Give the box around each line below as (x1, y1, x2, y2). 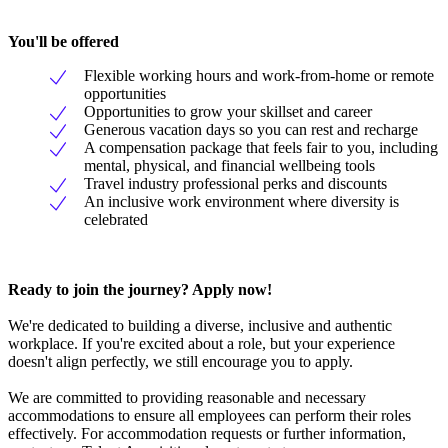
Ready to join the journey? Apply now (8, 281, 267, 299)
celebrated (84, 211, 148, 229)
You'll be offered (8, 33, 119, 51)
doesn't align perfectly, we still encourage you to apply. (8, 353, 353, 371)
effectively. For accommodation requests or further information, (8, 425, 406, 443)
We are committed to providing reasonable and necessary (8, 389, 366, 407)
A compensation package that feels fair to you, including (84, 139, 438, 157)
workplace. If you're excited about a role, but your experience (8, 335, 395, 353)
